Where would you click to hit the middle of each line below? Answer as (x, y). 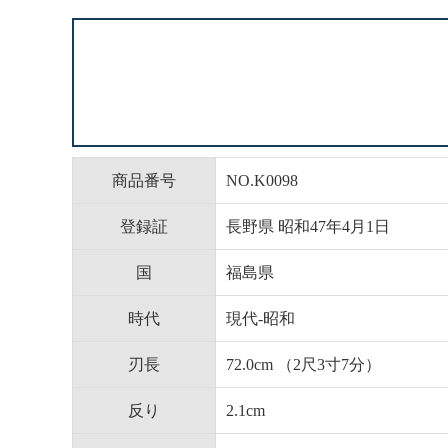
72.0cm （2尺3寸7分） (303, 364)
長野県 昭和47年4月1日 (308, 226)
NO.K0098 (262, 180)
